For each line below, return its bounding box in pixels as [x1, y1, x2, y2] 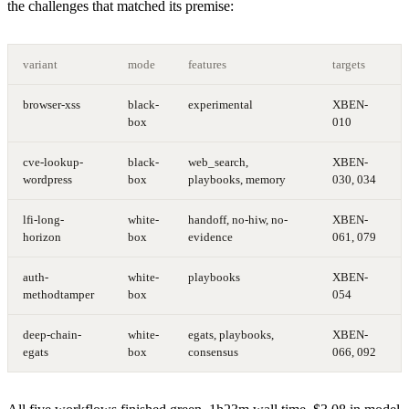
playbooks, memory [188, 172, 286, 186]
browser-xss [23, 97, 80, 111]
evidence [188, 229, 233, 244]
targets [332, 57, 365, 71]
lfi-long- [23, 212, 64, 226]
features [188, 57, 226, 71]
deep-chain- [23, 327, 81, 341]
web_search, [188, 154, 248, 169]
